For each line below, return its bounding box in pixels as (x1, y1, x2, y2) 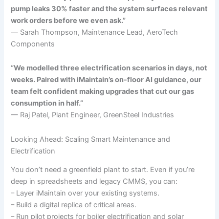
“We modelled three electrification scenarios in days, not (11, 64, 208, 73)
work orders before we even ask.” (11, 16, 126, 25)
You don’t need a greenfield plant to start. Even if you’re (11, 165, 195, 175)
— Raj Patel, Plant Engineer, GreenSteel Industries (11, 110, 175, 120)
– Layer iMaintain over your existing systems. (11, 189, 160, 198)
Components (11, 39, 55, 48)
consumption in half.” (11, 99, 84, 108)
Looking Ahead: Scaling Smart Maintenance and (11, 134, 171, 144)
